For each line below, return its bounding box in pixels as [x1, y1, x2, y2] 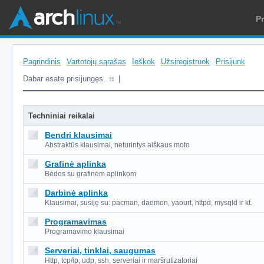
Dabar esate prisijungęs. [23, 74, 105, 83]
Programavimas [45, 217, 107, 226]
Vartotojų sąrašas [67, 57, 126, 66]
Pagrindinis [23, 57, 61, 66]
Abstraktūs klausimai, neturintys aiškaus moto [45, 141, 190, 149]
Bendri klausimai [45, 130, 112, 140]
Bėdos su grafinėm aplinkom [45, 170, 136, 178]
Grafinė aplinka [45, 159, 106, 169]
